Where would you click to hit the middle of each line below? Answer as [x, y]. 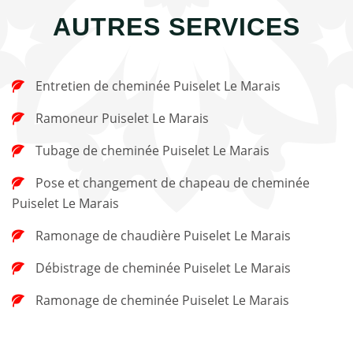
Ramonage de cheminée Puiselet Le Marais [162, 300]
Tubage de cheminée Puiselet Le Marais [152, 150]
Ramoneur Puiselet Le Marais [122, 118]
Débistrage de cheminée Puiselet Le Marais [163, 268]
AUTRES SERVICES [176, 26]
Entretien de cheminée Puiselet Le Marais [158, 85]
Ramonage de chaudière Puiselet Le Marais [163, 235]
